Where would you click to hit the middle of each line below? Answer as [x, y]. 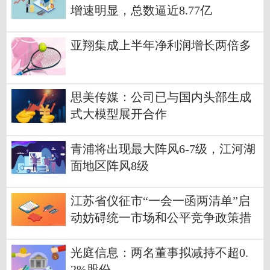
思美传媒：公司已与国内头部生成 [161, 97]
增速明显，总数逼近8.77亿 [141, 10]
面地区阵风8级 [110, 166]
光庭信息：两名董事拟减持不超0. [159, 253]
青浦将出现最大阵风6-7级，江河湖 [163, 149]
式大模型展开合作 [119, 114]
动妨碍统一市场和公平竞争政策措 [161, 218]
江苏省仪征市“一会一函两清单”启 [160, 201]
